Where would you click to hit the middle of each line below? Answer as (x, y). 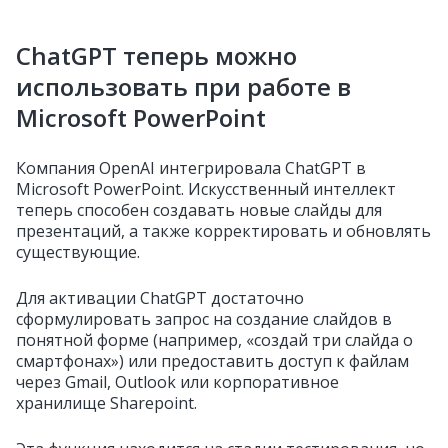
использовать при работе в (183, 86)
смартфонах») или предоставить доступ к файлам (212, 361)
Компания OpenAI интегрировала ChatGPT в (191, 168)
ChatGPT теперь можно (156, 55)
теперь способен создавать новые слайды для (199, 210)
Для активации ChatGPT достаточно (160, 298)
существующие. (78, 252)
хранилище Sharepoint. (106, 403)
